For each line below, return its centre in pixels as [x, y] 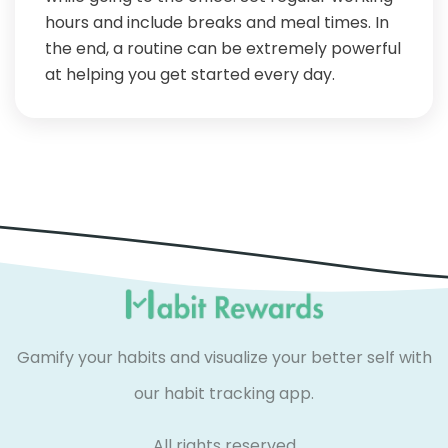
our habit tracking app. [224, 393]
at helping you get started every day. [190, 75]
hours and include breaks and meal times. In [217, 23]
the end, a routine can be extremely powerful [223, 49]
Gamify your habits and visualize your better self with [224, 357]
